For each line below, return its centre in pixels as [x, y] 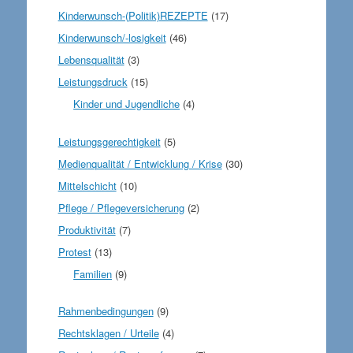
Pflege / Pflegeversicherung [121, 207]
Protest [74, 251]
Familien [93, 273]
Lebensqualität [91, 59]
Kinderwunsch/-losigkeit [112, 37]
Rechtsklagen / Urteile [108, 333]
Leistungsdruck [93, 82]
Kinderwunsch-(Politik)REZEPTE [133, 15]
